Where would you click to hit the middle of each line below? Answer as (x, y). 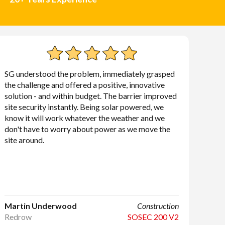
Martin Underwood (41, 206)
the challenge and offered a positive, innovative (85, 85)
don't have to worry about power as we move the (88, 129)
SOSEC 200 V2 (153, 217)
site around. (25, 140)
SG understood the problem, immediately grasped (90, 74)
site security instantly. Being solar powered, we (84, 107)
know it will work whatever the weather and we (85, 118)
